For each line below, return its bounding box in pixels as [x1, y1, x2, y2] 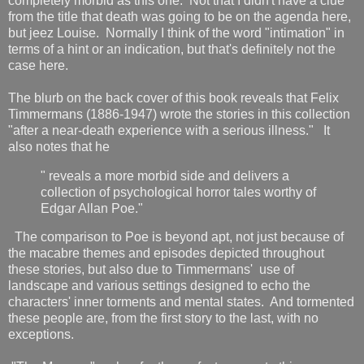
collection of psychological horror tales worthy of [41, 184, 316, 199]
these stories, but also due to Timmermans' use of [8, 262, 294, 277]
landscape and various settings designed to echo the [8, 279, 310, 293]
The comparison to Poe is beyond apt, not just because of [8, 230, 344, 245]
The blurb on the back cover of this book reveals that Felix [8, 90, 339, 105]
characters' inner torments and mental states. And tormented [8, 295, 354, 310]
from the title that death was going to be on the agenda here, [8, 9, 351, 24]
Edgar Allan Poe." [41, 201, 149, 215]
